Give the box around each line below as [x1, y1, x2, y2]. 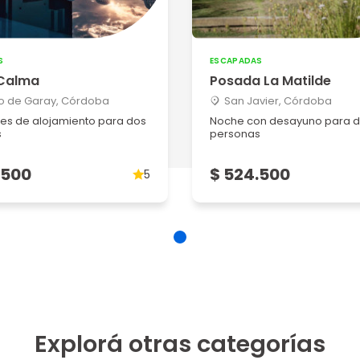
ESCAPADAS [210, 55, 263, 67]
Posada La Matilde [210, 72, 331, 90]
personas [210, 126, 260, 141]
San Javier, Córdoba [224, 93, 332, 108]
